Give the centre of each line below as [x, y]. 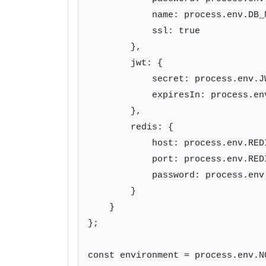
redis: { [131, 127]
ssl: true [144, 31]
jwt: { [125, 63]
